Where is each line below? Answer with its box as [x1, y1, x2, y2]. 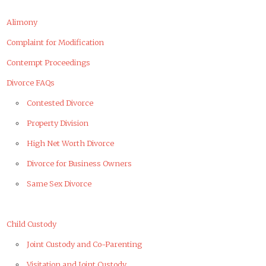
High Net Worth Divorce [26, 138, 114, 148]
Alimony [7, 17, 38, 27]
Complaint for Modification [7, 37, 104, 47]
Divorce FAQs [7, 77, 55, 87]
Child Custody [7, 218, 57, 229]
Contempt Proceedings [7, 57, 91, 67]
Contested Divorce [26, 97, 93, 107]
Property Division [26, 118, 88, 128]
